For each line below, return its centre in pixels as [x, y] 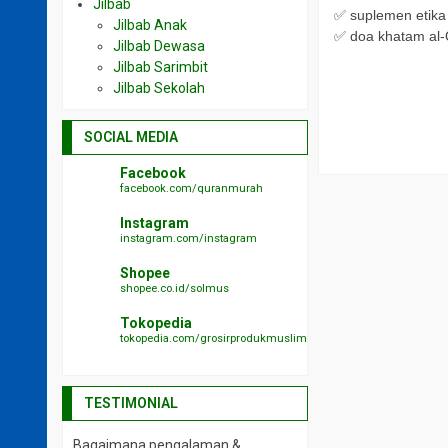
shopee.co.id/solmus [174, 288]
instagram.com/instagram [188, 238]
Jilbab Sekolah [159, 88]
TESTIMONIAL [131, 403]
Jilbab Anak [150, 25]
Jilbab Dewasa [159, 46]
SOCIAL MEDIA [131, 137]
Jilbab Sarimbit [160, 67]
